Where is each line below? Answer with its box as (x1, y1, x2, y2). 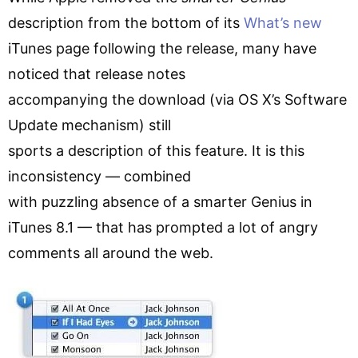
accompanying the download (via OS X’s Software (8, 90, 347, 108)
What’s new (244, 14, 322, 31)
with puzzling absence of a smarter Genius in (8, 193, 312, 210)
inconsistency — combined (8, 167, 191, 185)
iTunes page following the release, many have (8, 39, 316, 57)
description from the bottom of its (8, 14, 244, 31)
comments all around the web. (8, 244, 213, 261)
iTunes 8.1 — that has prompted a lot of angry (8, 218, 318, 236)
